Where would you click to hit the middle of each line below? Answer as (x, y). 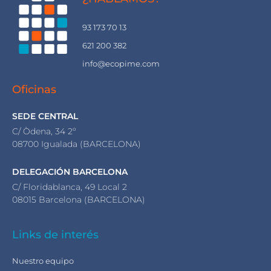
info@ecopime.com (121, 63)
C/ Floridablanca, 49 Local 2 (70, 187)
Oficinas (34, 89)
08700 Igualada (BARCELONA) (77, 144)
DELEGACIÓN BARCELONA (70, 171)
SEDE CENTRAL (45, 116)
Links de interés (55, 235)
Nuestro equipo (43, 261)
